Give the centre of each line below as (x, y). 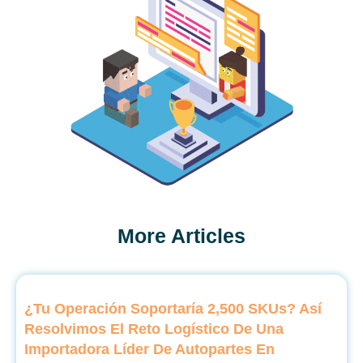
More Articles (181, 235)
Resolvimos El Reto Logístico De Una (154, 329)
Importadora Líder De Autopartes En (149, 349)
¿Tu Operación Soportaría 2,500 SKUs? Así (173, 308)
